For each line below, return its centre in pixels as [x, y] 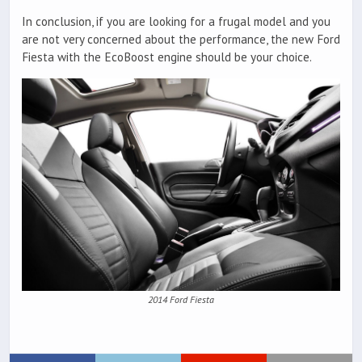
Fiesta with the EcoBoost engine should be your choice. [167, 57]
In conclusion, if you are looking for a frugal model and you [176, 22]
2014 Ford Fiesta [181, 300]
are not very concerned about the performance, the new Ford [181, 40]
